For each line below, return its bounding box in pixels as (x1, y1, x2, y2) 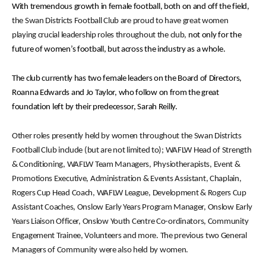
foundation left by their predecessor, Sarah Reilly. (12, 103, 178, 112)
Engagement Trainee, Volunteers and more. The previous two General (12, 232, 247, 240)
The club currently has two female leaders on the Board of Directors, (12, 74, 242, 83)
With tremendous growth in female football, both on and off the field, (12, 2, 249, 11)
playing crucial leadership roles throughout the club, (12, 31, 188, 40)
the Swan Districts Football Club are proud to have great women (12, 17, 229, 26)
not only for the (188, 31, 242, 40)
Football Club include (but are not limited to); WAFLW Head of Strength (12, 146, 252, 155)
